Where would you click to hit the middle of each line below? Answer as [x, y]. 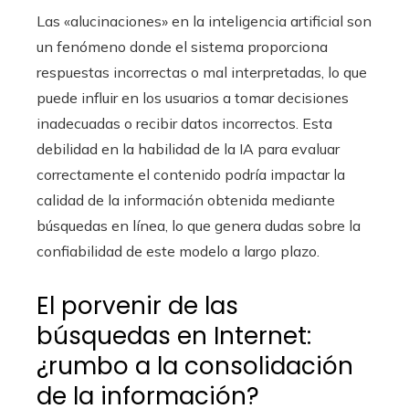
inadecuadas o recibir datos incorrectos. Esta [184, 123]
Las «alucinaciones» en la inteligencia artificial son [204, 21]
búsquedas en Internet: [174, 336]
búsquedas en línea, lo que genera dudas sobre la [199, 225]
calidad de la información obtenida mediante [186, 199]
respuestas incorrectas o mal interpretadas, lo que [202, 72]
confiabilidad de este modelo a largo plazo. [178, 251]
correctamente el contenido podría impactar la [191, 174]
